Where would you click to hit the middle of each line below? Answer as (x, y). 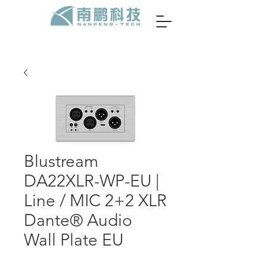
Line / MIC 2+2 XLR (95, 201)
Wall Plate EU (74, 240)
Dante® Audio (78, 220)
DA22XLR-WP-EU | (91, 181)
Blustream (61, 161)
